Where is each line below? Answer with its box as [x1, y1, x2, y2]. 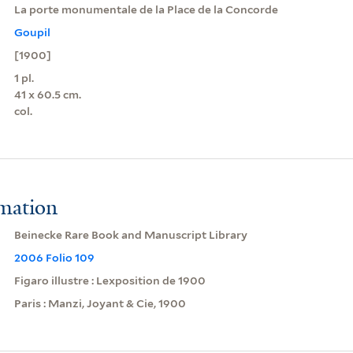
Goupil [13, 25, 50, 39]
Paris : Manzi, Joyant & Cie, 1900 [13, 296, 186, 310]
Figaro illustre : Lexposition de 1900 [13, 273, 206, 287]
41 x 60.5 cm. [13, 87, 81, 101]
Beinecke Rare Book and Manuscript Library [13, 228, 247, 241]
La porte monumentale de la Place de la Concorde [13, 2, 278, 16]
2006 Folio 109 [13, 251, 95, 264]
